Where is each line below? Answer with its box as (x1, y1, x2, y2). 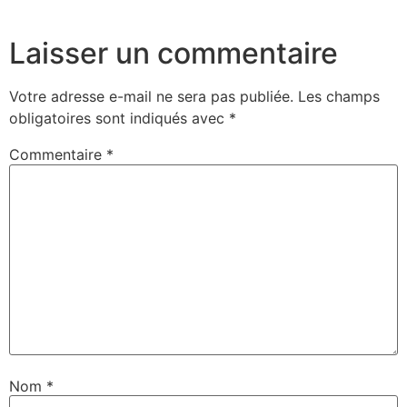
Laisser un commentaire (9, 35, 338, 72)
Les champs (298, 87, 380, 106)
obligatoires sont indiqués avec (9, 109, 229, 128)
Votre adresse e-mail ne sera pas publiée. (9, 87, 293, 106)
